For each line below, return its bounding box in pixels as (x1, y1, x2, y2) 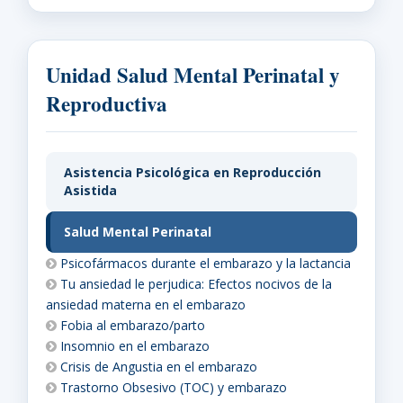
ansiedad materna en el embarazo (46, 296, 246, 314)
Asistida (64, 182, 117, 200)
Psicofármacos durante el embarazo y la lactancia (60, 255, 351, 273)
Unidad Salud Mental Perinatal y (46, 59, 340, 91)
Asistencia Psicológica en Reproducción (64, 164, 321, 182)
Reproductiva (46, 88, 167, 120)
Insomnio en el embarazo (60, 337, 210, 355)
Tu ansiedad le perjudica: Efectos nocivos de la (60, 275, 332, 293)
